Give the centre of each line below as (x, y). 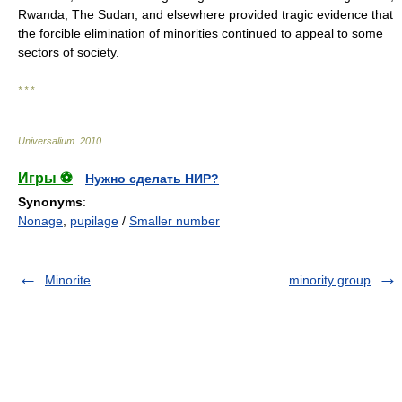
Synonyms (50, 202)
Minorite (68, 280)
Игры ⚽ (45, 178)
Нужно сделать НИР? (152, 179)
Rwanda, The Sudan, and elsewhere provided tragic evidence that (205, 14)
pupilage (94, 221)
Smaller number (175, 221)
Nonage (40, 221)
